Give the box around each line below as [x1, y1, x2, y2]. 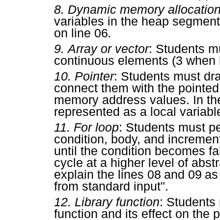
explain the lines [54, 167, 147, 181]
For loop [74, 120, 119, 134]
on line [54, 26, 94, 40]
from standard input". [54, 179, 168, 193]
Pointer [75, 69, 114, 83]
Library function [75, 194, 160, 209]
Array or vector [68, 41, 149, 55]
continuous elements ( [54, 53, 176, 67]
